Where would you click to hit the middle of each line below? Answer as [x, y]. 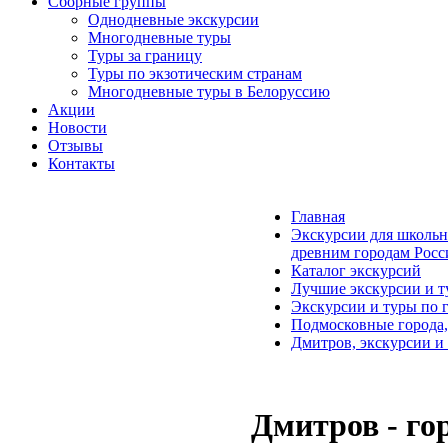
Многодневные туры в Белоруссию [209, 91]
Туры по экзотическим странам [195, 73]
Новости [77, 127]
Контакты [81, 163]
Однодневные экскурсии [173, 19]
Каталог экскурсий [356, 270]
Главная [318, 216]
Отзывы [75, 145]
